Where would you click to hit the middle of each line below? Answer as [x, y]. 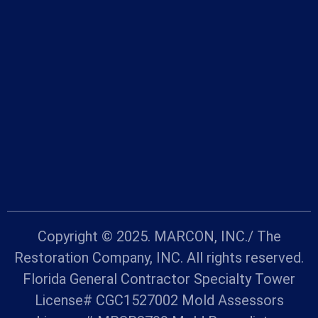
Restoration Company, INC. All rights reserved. [159, 258]
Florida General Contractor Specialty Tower [159, 279]
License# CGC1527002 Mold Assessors [159, 301]
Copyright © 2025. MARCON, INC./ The [159, 237]
